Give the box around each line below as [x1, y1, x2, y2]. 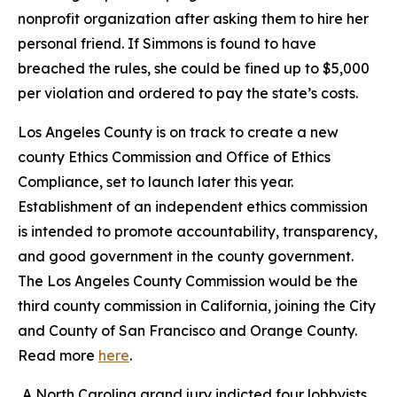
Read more [18, 346, 98, 364]
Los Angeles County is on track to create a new [18, 123, 339, 141]
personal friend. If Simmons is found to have [18, 35, 316, 52]
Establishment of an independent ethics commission [18, 198, 368, 215]
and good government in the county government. [18, 247, 354, 265]
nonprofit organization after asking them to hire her [18, 10, 369, 27]
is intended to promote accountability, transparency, [18, 222, 378, 240]
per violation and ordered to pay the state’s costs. [18, 84, 358, 102]
